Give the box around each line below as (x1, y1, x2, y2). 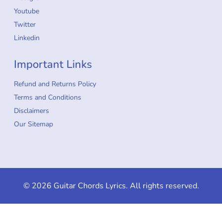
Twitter (14, 20, 36, 30)
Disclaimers (14, 106, 49, 116)
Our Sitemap (14, 119, 53, 129)
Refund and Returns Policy (14, 79, 96, 89)
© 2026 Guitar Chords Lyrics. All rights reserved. (23, 180, 199, 192)
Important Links (14, 57, 92, 72)
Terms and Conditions (14, 93, 81, 103)
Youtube (14, 6, 39, 16)
